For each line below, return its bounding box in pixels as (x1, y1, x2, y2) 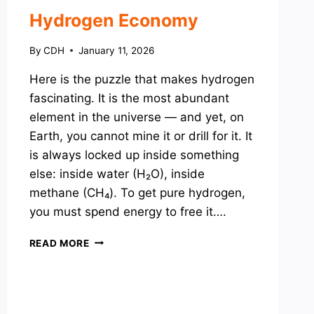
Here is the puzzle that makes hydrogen (29, 71, 254, 86)
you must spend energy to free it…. (29, 204, 226, 219)
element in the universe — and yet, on (29, 109, 244, 124)
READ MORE (29, 237, 90, 249)
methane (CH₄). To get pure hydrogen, (29, 185, 245, 200)
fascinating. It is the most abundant (29, 90, 229, 105)
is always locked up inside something (29, 147, 239, 162)
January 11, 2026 (78, 44, 154, 56)
